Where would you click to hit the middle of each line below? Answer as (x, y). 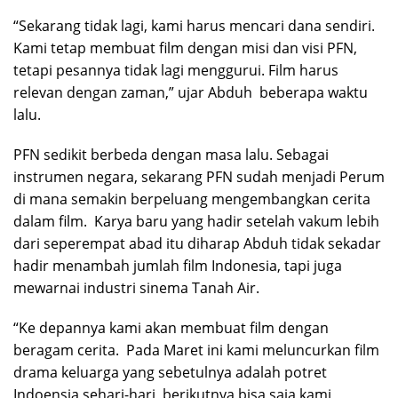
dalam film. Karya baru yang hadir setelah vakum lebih (196, 222)
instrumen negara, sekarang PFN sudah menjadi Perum (199, 177)
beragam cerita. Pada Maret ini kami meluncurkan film (196, 350)
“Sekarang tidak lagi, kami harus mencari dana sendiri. (194, 26)
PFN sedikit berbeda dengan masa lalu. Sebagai (171, 155)
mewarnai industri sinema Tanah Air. (136, 288)
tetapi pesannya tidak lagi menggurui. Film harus (176, 71)
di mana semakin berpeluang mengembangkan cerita (192, 199)
